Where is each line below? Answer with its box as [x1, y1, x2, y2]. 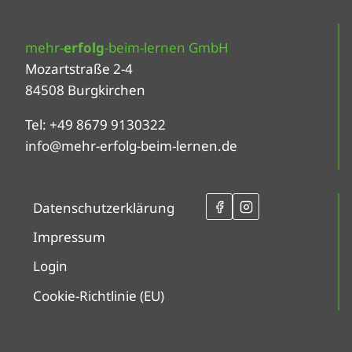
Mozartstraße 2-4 [25, 60, 133, 79]
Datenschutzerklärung [33, 199, 175, 218]
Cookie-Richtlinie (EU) [33, 286, 165, 305]
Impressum [33, 228, 106, 247]
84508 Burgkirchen [25, 81, 145, 100]
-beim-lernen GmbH [104, 38, 229, 57]
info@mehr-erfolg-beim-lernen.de [25, 137, 237, 156]
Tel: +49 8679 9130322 [25, 115, 166, 134]
